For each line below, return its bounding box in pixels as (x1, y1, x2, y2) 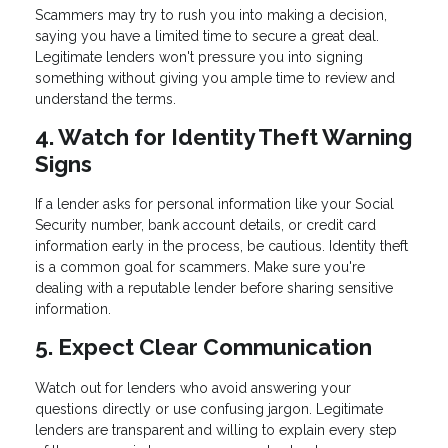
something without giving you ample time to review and (35, 69, 395, 86)
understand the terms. (35, 90, 176, 107)
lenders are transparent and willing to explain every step (35, 422, 397, 439)
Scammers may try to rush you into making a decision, (35, 6, 387, 23)
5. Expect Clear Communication (35, 334, 372, 361)
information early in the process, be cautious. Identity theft (35, 238, 408, 255)
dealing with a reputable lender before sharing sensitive (35, 280, 393, 297)
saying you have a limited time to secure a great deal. (35, 27, 379, 44)
